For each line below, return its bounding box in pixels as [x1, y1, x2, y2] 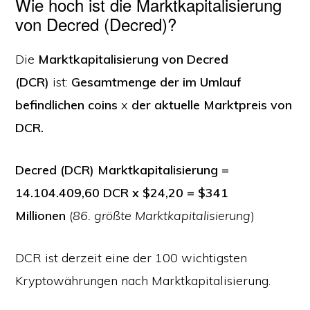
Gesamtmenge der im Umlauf [68, 74, 242, 90]
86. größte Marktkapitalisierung [73, 208, 251, 224]
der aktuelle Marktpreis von [131, 97, 293, 113]
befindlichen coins [15, 97, 122, 113]
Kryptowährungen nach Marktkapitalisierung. [15, 273, 271, 289]
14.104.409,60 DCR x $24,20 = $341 [15, 185, 229, 201]
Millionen [15, 208, 70, 224]
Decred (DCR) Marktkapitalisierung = [15, 162, 230, 178]
